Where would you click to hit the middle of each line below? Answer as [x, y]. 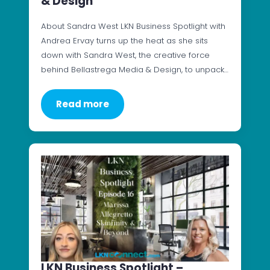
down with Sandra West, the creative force [125, 55]
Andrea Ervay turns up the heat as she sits [124, 41]
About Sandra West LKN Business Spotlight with [133, 27]
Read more [83, 104]
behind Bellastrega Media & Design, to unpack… [135, 70]
